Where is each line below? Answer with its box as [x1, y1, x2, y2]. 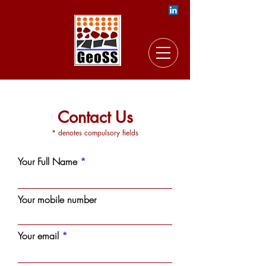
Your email [18, 229, 62, 242]
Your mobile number [18, 193, 96, 206]
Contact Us [57, 107, 133, 128]
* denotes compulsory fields [52, 128, 138, 138]
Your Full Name [18, 155, 77, 168]
